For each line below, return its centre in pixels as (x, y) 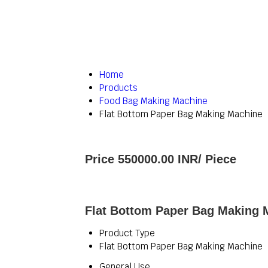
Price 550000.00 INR (141, 159)
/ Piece (217, 159)
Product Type (127, 233)
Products (118, 88)
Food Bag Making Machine (153, 101)
